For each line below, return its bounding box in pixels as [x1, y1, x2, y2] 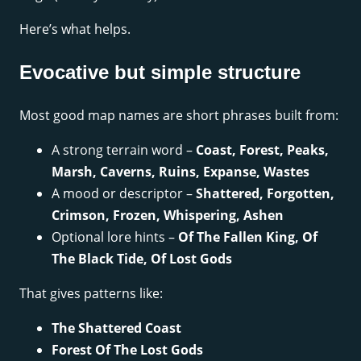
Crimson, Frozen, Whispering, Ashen [52, 205, 284, 224]
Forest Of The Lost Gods [52, 340, 203, 359]
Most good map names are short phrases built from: [19, 106, 338, 124]
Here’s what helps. [19, 19, 131, 38]
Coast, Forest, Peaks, [196, 140, 329, 159]
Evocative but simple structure [19, 60, 301, 83]
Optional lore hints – [52, 227, 178, 246]
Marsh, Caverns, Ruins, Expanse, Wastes [52, 162, 309, 180]
